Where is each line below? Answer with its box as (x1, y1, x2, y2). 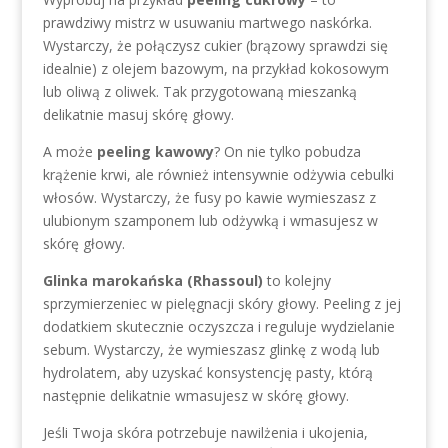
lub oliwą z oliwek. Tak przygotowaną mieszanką (42, 82, 357, 101)
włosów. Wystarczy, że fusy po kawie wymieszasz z (42, 188, 376, 207)
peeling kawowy (96, 142, 214, 161)
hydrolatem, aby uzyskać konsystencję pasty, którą (42, 363, 373, 382)
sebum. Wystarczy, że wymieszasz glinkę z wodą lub (42, 340, 380, 359)
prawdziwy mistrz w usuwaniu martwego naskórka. (42, 13, 372, 32)
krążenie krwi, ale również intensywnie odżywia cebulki (42, 165, 394, 184)
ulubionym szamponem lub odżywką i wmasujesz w (42, 211, 378, 230)
